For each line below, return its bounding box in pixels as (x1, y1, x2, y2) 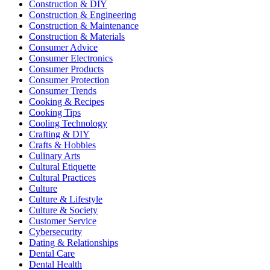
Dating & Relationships (29, 237, 118, 248)
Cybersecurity (29, 227, 82, 237)
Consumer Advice (29, 42, 98, 53)
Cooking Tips (29, 107, 81, 118)
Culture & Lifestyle (29, 194, 102, 205)
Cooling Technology (29, 118, 107, 129)
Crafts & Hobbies (29, 140, 96, 151)
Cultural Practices (29, 172, 96, 183)
